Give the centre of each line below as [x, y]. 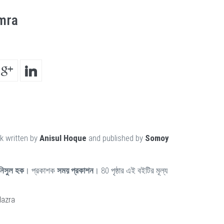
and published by [116, 138]
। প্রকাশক [40, 170]
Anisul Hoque [63, 138]
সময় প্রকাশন [75, 170]
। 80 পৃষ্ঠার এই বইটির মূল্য [130, 170]
